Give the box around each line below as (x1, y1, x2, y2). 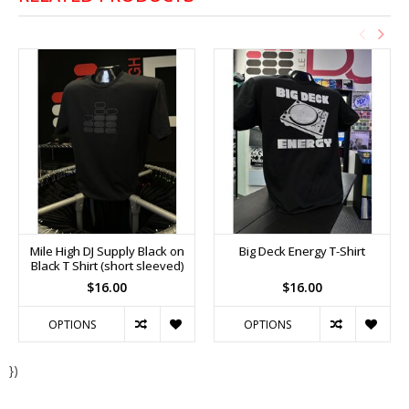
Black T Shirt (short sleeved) (30, 257, 184, 274)
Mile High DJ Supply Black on (29, 242, 184, 259)
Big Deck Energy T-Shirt (239, 242, 365, 259)
